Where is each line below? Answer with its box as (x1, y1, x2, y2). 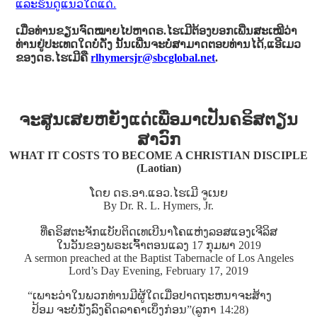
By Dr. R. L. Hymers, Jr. (103, 200, 214, 212)
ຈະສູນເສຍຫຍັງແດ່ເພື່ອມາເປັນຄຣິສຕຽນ (19, 110, 298, 129)
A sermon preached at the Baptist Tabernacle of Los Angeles (23, 252, 294, 265)
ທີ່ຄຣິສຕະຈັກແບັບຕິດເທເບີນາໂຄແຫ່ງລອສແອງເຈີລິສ (40, 226, 277, 238)
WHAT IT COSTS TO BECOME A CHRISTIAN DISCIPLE (9, 149, 308, 162)
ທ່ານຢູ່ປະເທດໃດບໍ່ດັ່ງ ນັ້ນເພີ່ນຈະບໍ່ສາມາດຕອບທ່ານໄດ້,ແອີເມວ (16, 38, 301, 50)
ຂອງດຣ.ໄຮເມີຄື (16, 52, 91, 64)
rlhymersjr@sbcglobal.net (91, 52, 216, 64)
